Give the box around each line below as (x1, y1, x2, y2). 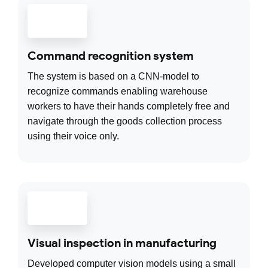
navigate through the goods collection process (28, 116, 222, 127)
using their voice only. (28, 131, 119, 142)
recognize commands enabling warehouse (28, 86, 208, 97)
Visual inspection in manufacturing (28, 236, 217, 251)
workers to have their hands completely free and (28, 101, 230, 112)
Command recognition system (28, 48, 194, 63)
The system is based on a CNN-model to (28, 71, 199, 82)
